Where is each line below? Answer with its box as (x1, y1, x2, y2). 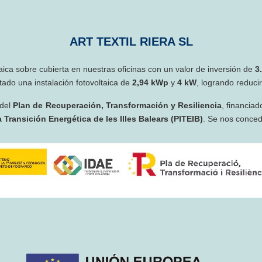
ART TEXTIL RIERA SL (69, 35, 193, 49)
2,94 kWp (132, 78, 168, 88)
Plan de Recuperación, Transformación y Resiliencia (13, 101, 222, 111)
